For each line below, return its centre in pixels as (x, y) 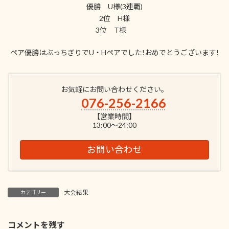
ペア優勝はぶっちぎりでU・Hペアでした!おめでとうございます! (114, 52)
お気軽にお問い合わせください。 (114, 89)
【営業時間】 (114, 116)
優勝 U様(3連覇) (114, 6)
